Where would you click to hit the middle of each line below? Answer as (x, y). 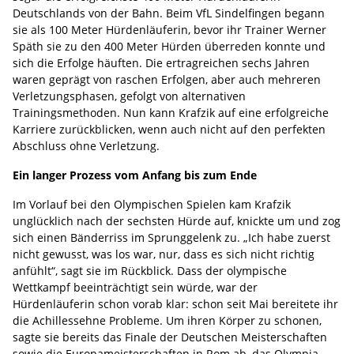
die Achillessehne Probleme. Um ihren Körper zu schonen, (167, 320)
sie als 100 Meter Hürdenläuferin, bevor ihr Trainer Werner (169, 29)
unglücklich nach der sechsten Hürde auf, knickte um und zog (177, 220)
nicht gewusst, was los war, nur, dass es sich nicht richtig (164, 254)
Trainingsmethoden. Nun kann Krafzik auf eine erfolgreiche (171, 112)
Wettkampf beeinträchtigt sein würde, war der (135, 287)
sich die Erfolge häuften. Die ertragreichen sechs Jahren (161, 62)
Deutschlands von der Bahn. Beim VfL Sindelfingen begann (169, 13)
